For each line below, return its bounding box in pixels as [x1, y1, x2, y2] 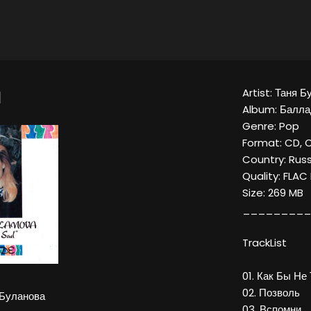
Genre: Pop [242, 119, 299, 134]
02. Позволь [242, 285, 300, 301]
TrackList [242, 235, 287, 251]
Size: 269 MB [242, 185, 303, 201]
